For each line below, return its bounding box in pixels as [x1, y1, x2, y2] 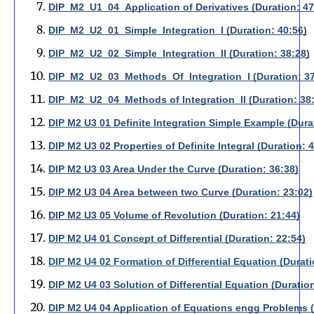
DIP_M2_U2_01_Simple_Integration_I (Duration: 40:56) [48, 25, 307, 36]
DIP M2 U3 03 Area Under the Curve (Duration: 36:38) [48, 163, 299, 175]
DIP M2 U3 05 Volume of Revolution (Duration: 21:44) [48, 210, 300, 221]
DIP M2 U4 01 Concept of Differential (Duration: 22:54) [48, 233, 306, 245]
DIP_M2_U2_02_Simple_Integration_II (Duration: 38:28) [48, 48, 310, 60]
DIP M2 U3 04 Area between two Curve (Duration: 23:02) [48, 186, 313, 198]
